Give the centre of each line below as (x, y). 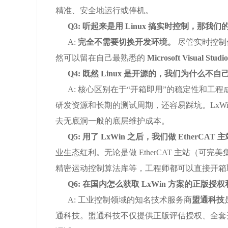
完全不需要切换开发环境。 (127, 42)
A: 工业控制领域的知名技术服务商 (124, 200)
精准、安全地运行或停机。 (104, 10)
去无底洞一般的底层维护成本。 (112, 121)
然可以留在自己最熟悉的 (101, 58)
